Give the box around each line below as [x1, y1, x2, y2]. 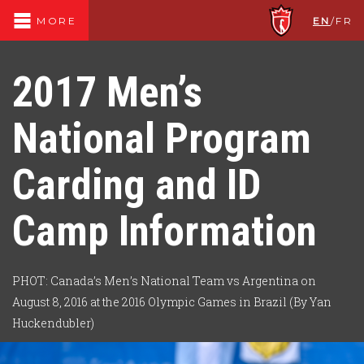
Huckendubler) [12, 315, 94, 331]
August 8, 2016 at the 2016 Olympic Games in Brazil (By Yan [12, 294, 331, 310]
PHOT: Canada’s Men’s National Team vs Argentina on [12, 273, 316, 288]
